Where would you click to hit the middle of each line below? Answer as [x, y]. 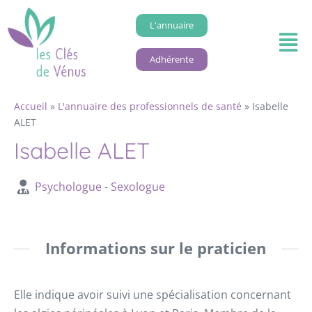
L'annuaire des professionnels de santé [150, 107]
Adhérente [171, 59]
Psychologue [68, 187]
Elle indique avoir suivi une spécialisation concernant [153, 295]
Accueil [31, 107]
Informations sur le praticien [155, 249]
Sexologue [138, 187]
